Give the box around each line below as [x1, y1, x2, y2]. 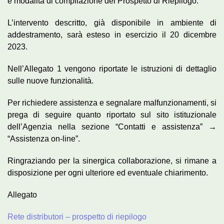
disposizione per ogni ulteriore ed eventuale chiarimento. [7, 168, 208, 177]
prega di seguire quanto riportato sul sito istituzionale [7, 110, 216, 119]
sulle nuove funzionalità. [7, 76, 93, 85]
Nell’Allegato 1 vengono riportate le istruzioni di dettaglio [7, 64, 216, 73]
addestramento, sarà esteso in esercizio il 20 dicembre [7, 30, 216, 39]
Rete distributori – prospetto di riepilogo [7, 212, 146, 221]
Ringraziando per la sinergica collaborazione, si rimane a [7, 156, 216, 165]
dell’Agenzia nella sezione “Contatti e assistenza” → [7, 122, 216, 131]
